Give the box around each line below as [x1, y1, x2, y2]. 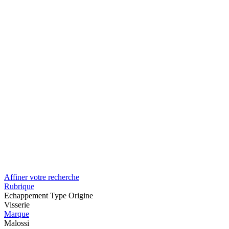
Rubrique [4, 181, 34, 191]
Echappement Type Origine [4, 191, 93, 200]
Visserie [4, 200, 30, 209]
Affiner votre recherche [4, 172, 79, 181]
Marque [4, 209, 29, 218]
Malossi [4, 218, 29, 227]
